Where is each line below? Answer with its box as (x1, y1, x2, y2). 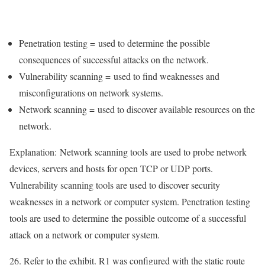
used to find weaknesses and (114, 69, 219, 82)
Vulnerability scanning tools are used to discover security (9, 178, 220, 191)
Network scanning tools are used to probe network (57, 145, 247, 158)
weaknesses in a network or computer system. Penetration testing (9, 195, 250, 208)
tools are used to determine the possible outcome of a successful (9, 211, 246, 224)
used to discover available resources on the (98, 102, 255, 115)
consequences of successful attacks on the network (19, 53, 206, 66)
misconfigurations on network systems (19, 86, 161, 99)
